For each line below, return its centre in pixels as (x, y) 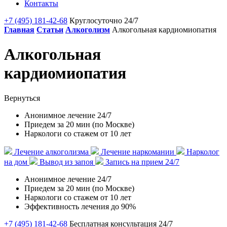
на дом (17, 162)
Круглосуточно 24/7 (104, 21)
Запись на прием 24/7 (141, 162)
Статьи (50, 30)
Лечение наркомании (138, 152)
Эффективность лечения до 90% (80, 206)
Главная (19, 30)
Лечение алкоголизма (51, 152)
